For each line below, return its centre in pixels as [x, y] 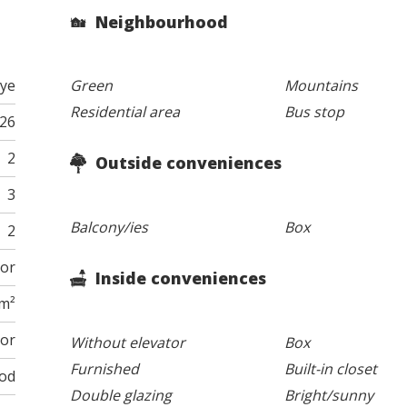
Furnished [105, 368]
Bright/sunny [328, 395]
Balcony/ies [109, 228]
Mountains [321, 86]
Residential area [125, 112]
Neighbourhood [160, 21]
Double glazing [121, 395]
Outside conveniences [187, 163]
